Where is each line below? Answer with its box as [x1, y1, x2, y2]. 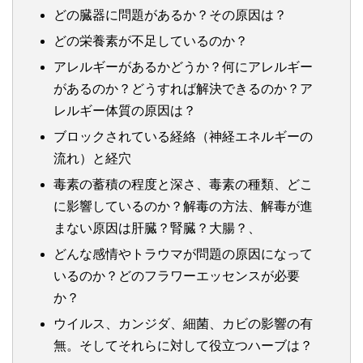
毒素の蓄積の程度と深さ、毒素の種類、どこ [53, 177, 313, 191]
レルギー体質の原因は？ [53, 103, 196, 117]
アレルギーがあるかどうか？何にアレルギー [53, 59, 313, 74]
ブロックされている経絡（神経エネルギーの [53, 129, 313, 143]
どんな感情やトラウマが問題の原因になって [53, 246, 313, 261]
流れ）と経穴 [53, 151, 131, 165]
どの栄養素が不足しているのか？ [53, 33, 248, 48]
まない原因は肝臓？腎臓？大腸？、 [53, 220, 261, 235]
